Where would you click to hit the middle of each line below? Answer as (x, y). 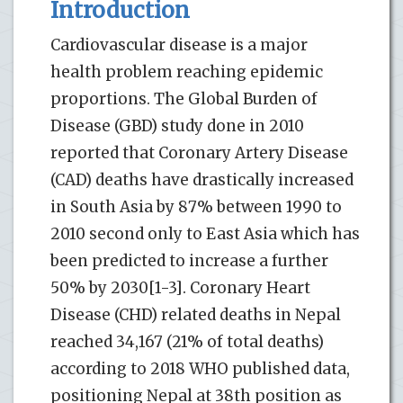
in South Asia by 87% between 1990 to (196, 206)
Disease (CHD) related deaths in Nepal (196, 314)
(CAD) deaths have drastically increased (202, 179)
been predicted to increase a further (189, 260)
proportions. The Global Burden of (184, 99)
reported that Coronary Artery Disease (199, 152)
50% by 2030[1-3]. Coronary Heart (180, 287)
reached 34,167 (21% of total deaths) (187, 341)
